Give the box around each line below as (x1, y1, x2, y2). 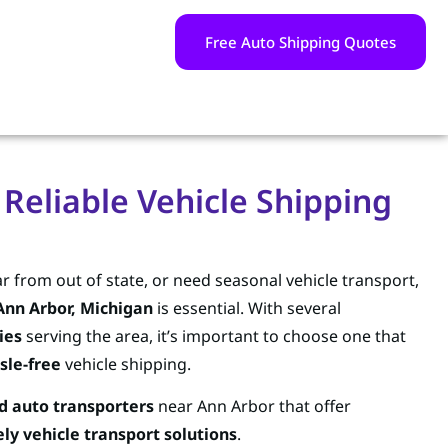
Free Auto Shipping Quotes (205, 32, 396, 53)
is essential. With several (153, 296, 341, 319)
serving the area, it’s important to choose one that (22, 324, 406, 347)
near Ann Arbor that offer (154, 395, 351, 418)
